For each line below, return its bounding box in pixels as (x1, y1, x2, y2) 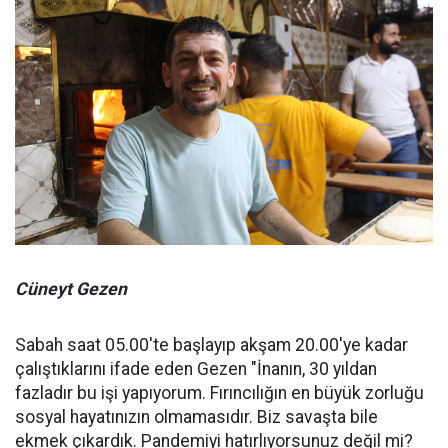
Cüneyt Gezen (15, 278, 127, 299)
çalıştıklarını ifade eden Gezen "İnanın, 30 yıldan (15, 358, 377, 379)
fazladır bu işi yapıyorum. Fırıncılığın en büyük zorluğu (15, 382, 424, 403)
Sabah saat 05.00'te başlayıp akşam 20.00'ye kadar (15, 334, 408, 355)
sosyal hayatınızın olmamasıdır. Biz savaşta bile (15, 406, 378, 427)
